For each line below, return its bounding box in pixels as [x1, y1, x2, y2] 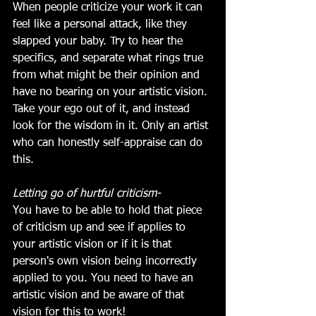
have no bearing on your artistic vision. [13, 86, 211, 98]
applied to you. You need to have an [13, 272, 197, 284]
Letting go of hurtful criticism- [13, 188, 161, 200]
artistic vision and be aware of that [13, 289, 188, 301]
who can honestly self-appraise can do [13, 137, 206, 149]
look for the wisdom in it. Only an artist [13, 120, 212, 132]
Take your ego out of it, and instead [13, 103, 193, 115]
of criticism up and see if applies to [13, 221, 189, 233]
